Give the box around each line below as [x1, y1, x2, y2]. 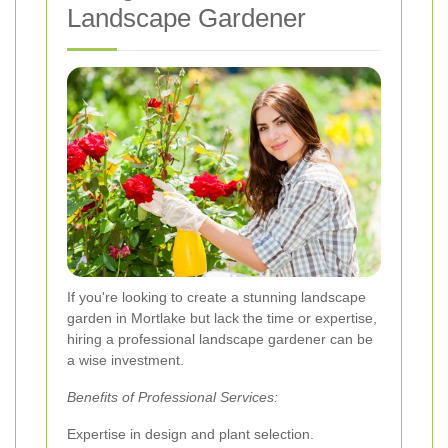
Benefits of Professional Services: [67, 388, 278, 405]
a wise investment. [67, 351, 184, 368]
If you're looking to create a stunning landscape [67, 288, 366, 305]
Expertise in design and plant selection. [67, 425, 314, 442]
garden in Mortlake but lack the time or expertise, [67, 309, 377, 326]
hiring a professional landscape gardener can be [67, 330, 373, 347]
